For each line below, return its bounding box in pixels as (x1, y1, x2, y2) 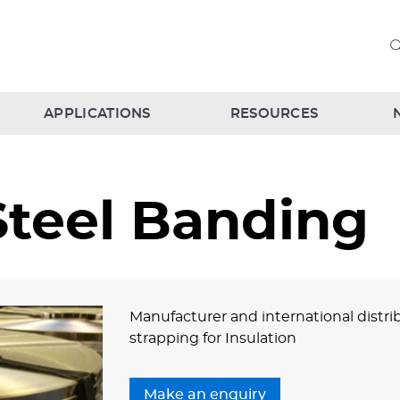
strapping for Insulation (129, 331, 296, 346)
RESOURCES (229, 107, 319, 121)
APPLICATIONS (44, 107, 151, 121)
